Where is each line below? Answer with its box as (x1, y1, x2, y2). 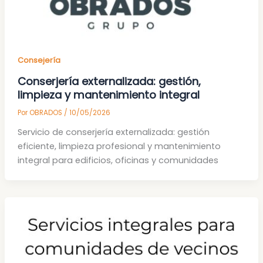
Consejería (17, 55, 60, 66)
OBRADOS (29, 108, 64, 117)
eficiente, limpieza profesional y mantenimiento (17, 140, 221, 152)
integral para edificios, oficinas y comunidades (17, 154, 218, 166)
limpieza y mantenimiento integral (17, 87, 200, 103)
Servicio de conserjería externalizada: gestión (17, 126, 210, 138)
